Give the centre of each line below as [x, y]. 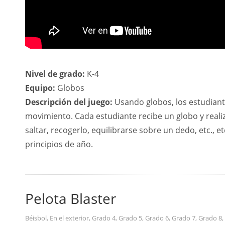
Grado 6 [157, 218]
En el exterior [69, 218]
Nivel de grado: [55, 74]
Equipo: [40, 88]
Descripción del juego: [69, 102]
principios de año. [59, 144]
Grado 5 [130, 218]
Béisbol [36, 218]
